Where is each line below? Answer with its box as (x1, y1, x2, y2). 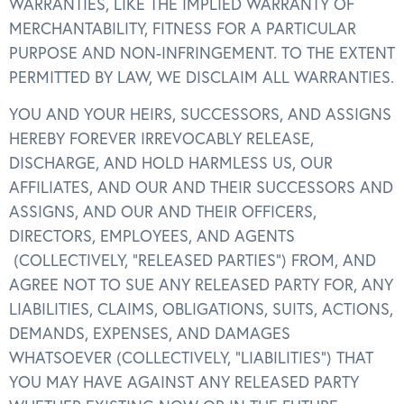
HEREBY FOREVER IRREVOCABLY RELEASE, (9, 128, 314, 150)
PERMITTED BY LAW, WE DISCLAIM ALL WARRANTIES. (9, 66, 394, 87)
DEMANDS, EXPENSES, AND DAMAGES (9, 323, 290, 344)
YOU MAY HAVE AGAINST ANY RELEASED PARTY (9, 372, 359, 393)
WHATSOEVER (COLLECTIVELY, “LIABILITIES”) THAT (9, 347, 373, 369)
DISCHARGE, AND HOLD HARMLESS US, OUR (9, 152, 333, 174)
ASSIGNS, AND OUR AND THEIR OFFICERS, (9, 201, 317, 223)
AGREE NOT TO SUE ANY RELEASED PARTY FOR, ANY (9, 274, 393, 296)
